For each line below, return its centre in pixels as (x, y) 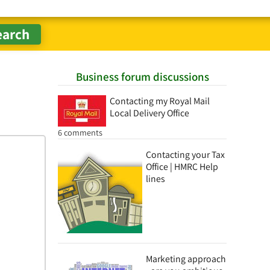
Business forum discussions (142, 77)
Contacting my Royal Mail (160, 101)
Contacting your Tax (185, 155)
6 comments (80, 132)
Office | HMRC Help (182, 167)
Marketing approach (186, 259)
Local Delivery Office (149, 113)
